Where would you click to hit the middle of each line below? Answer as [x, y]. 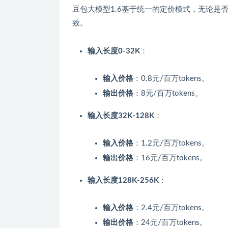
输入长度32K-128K [121, 116]
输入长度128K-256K [123, 181]
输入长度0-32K [114, 51]
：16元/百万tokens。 [170, 158]
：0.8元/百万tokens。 [171, 79]
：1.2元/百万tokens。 [171, 144]
